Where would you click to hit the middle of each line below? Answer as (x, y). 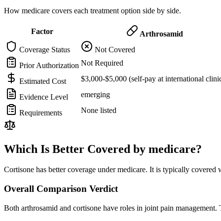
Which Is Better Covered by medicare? (103, 149)
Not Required (102, 63)
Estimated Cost (42, 81)
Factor (42, 31)
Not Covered (114, 49)
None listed (99, 110)
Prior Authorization (48, 65)
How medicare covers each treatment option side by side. (92, 10)
